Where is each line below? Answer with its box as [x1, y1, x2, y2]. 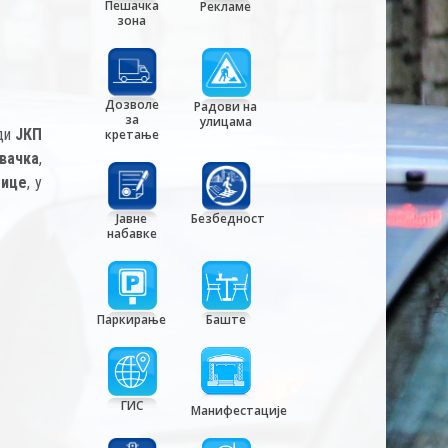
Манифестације [190, 402, 287, 420]
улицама [199, 112, 252, 130]
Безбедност [190, 210, 265, 228]
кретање [104, 125, 159, 143]
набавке [106, 225, 157, 243]
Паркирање [97, 311, 167, 329]
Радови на [194, 97, 258, 115]
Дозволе [104, 95, 159, 113]
